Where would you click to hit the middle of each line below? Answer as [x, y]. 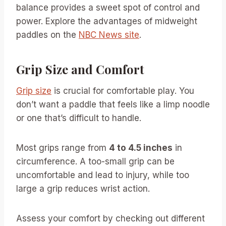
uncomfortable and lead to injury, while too [103, 175]
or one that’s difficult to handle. [79, 118]
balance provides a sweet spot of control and [108, 8]
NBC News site [109, 35]
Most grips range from [63, 148]
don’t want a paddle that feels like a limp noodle [113, 105]
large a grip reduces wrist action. [83, 189]
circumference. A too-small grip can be [95, 162]
